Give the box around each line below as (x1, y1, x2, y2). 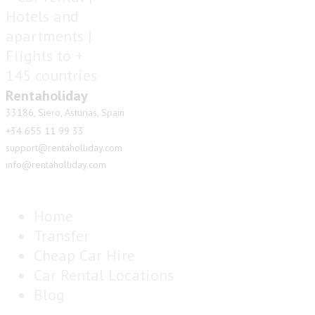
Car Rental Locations (34, 265, 174, 285)
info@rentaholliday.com (6, 158, 106, 172)
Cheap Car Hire (34, 245, 135, 266)
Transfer (34, 226, 89, 246)
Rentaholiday (6, 86, 88, 105)
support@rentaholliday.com (6, 141, 122, 155)
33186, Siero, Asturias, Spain (6, 106, 124, 120)
